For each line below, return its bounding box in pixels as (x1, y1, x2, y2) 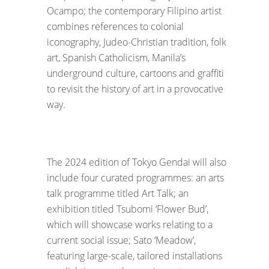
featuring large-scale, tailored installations (47, 249, 222, 263)
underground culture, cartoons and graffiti (47, 67, 224, 80)
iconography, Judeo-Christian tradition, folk (47, 35, 226, 49)
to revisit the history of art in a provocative (47, 82, 223, 96)
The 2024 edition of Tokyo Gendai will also (47, 156, 226, 169)
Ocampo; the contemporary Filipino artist (47, 4, 222, 18)
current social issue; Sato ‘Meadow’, (47, 234, 196, 247)
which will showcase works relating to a (47, 218, 213, 232)
